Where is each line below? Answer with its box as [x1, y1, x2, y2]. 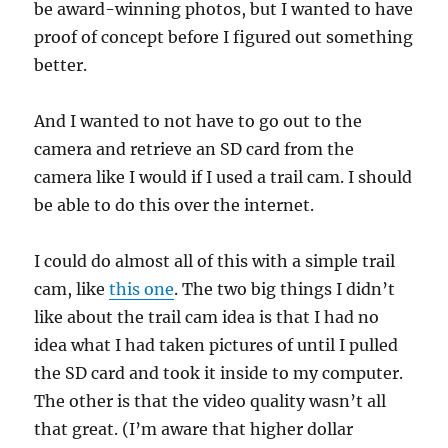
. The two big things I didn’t [174, 279, 396, 299]
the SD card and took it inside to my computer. [34, 363, 404, 383]
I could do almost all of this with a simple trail [34, 251, 396, 271]
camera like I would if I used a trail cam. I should [34, 167, 413, 187]
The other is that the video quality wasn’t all [34, 391, 387, 411]
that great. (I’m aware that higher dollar [34, 419, 354, 439]
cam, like [34, 279, 110, 299]
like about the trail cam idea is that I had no [34, 307, 380, 327]
